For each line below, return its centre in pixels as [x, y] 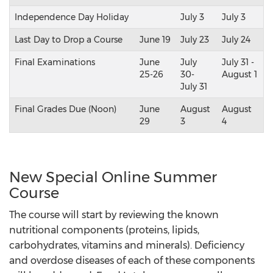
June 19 [155, 39]
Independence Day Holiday [72, 17]
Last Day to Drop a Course [69, 39]
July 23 [195, 39]
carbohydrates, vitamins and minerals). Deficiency [127, 245]
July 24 [236, 39]
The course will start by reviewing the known [114, 214]
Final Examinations [55, 62]
